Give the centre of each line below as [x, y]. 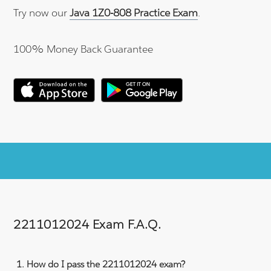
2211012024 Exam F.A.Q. [87, 224]
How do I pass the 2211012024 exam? [106, 264]
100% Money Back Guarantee [83, 49]
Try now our [42, 12]
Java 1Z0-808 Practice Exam [134, 12]
